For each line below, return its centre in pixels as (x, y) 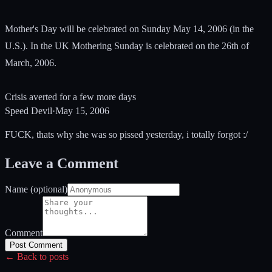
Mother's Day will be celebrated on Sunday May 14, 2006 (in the (129, 29)
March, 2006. (31, 63)
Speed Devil (29, 110)
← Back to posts (37, 257)
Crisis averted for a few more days (70, 97)
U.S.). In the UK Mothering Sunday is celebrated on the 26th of (127, 46)
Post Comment (36, 245)
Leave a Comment (62, 163)
